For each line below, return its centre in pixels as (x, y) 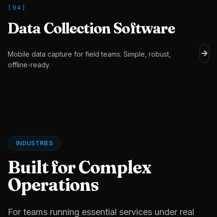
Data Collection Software (92, 28)
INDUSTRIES (34, 143)
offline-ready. (29, 65)
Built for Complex (79, 167)
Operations (54, 185)
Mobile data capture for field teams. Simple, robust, (89, 54)
